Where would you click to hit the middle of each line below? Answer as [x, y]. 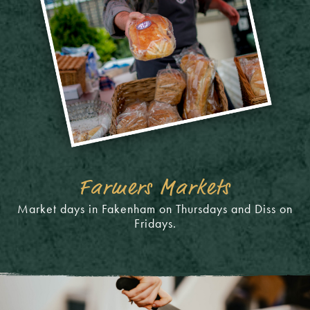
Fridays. [155, 223]
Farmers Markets [155, 188]
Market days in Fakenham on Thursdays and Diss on [155, 208]
